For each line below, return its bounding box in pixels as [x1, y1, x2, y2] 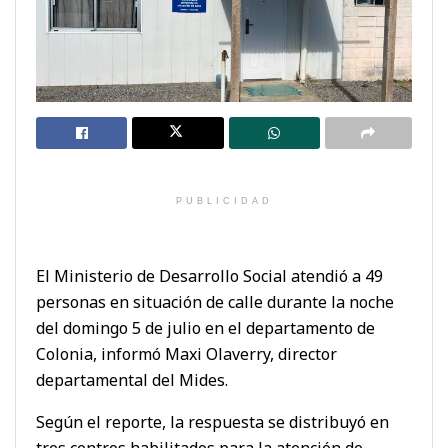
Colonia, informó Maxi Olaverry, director [36, 342, 337, 365]
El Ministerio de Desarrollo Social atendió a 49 [36, 264, 383, 287]
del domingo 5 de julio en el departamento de [36, 316, 375, 339]
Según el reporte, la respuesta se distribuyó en [36, 410, 389, 433]
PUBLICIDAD [175, 195, 273, 206]
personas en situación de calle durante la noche [36, 290, 394, 313]
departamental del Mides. [36, 368, 228, 391]
